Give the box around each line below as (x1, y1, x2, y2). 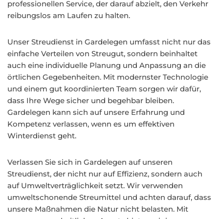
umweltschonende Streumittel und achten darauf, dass (7, 193, 211, 202)
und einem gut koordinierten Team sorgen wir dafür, (7, 84, 201, 93)
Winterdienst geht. (7, 131, 76, 140)
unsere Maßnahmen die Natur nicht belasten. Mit (7, 204, 188, 214)
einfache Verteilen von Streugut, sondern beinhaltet (7, 49, 197, 58)
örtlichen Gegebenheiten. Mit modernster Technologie (7, 72, 208, 82)
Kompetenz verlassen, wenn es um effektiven (7, 119, 175, 129)
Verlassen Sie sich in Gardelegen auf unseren (7, 157, 173, 167)
